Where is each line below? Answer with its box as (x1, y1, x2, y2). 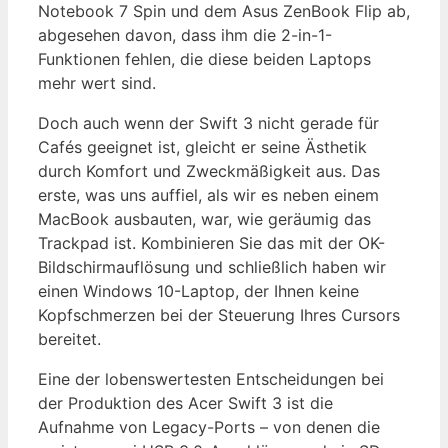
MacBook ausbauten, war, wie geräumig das (38, 209, 371, 230)
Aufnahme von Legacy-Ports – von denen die (38, 417, 380, 438)
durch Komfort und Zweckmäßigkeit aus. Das (38, 161, 380, 182)
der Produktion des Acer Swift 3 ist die (38, 393, 333, 414)
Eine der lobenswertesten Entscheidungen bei (38, 369, 384, 390)
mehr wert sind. (38, 73, 156, 94)
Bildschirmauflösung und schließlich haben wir (38, 257, 386, 278)
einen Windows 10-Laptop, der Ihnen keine (38, 281, 359, 302)
